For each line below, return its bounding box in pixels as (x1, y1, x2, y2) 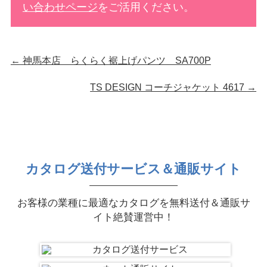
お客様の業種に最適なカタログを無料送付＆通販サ (17, 197, 250, 209)
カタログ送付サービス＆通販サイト (26, 162, 241, 177)
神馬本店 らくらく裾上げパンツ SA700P (20, 55, 211, 66)
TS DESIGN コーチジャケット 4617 (90, 82, 247, 92)
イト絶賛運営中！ (93, 211, 174, 223)
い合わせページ (22, 1, 98, 14)
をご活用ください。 (97, 1, 194, 14)
